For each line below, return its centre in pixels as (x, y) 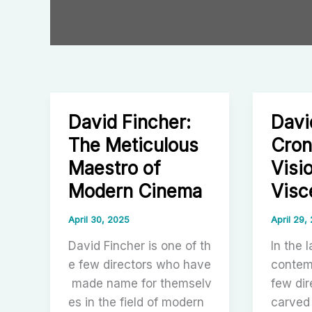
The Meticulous (133, 145)
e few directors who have (139, 264)
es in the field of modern (138, 302)
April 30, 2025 (99, 220)
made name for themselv (140, 283)
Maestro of (114, 168)
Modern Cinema (135, 191)
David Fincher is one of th (139, 245)
